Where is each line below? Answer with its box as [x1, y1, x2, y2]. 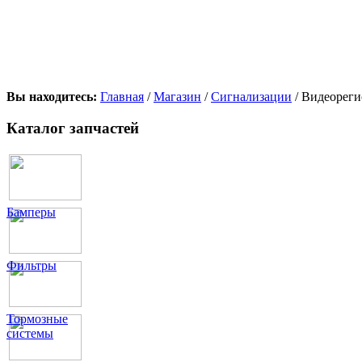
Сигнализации [211, 89, 292, 103]
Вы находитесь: [6, 89, 100, 103]
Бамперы [6, 205, 56, 220]
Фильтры [6, 259, 57, 273]
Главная [100, 89, 144, 103]
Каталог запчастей [6, 119, 139, 137]
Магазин [154, 89, 201, 103]
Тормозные [6, 312, 68, 326]
